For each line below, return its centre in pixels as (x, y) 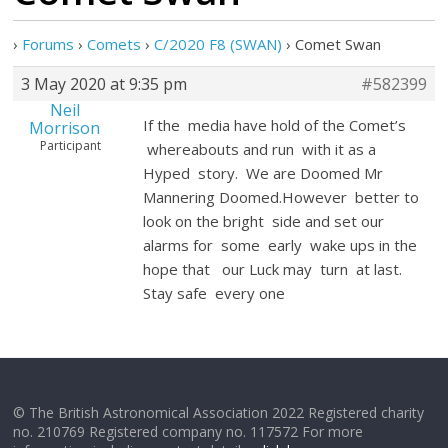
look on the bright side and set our (264, 221)
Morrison (65, 128)
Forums (48, 44)
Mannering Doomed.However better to (281, 197)
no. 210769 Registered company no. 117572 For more (188, 431)
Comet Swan (338, 44)
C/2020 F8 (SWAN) (218, 44)
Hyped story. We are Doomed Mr (263, 173)
